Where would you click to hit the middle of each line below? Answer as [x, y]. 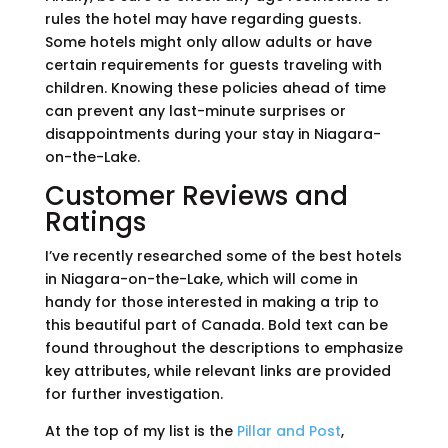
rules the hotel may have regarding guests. [202, 19]
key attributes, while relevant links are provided [217, 371]
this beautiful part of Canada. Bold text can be [216, 325]
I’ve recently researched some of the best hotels [223, 256]
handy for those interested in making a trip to [211, 302]
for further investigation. [133, 394]
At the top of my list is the [140, 431]
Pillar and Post [288, 431]
